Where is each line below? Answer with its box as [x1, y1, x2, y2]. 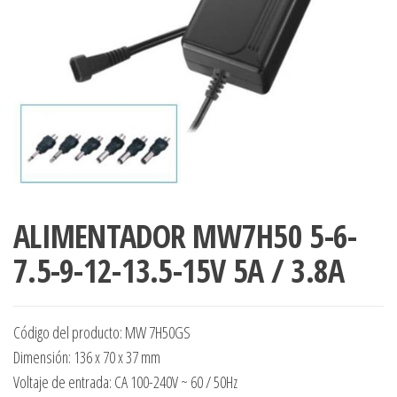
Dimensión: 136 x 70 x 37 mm [13, 346, 160, 369]
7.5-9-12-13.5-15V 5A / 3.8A [13, 249, 345, 293]
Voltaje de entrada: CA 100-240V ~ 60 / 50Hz [13, 371, 237, 393]
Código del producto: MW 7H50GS [13, 322, 191, 344]
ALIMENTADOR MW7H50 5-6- [13, 214, 357, 259]
